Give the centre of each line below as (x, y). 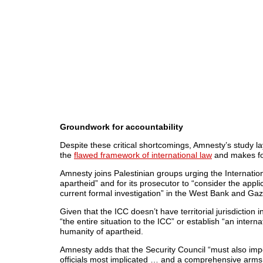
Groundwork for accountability (122, 127)
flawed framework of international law (143, 155)
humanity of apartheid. (102, 231)
